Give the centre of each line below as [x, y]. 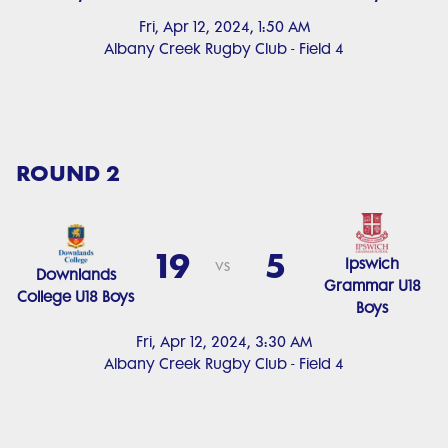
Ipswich [372, 264]
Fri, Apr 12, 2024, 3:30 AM [224, 342]
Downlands [75, 275]
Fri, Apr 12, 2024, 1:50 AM [224, 27]
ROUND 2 [68, 172]
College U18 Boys [76, 297]
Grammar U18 [372, 286]
